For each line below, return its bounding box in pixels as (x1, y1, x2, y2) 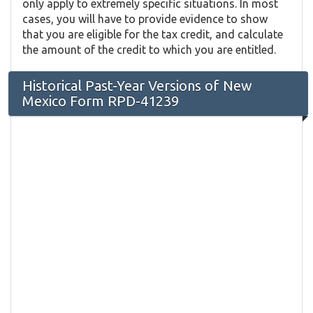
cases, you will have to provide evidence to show (22, 13, 268, 26)
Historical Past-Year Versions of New (22, 78, 252, 94)
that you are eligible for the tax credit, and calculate (22, 28, 283, 41)
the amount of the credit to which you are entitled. (22, 43, 276, 57)
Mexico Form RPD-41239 (22, 93, 179, 110)
